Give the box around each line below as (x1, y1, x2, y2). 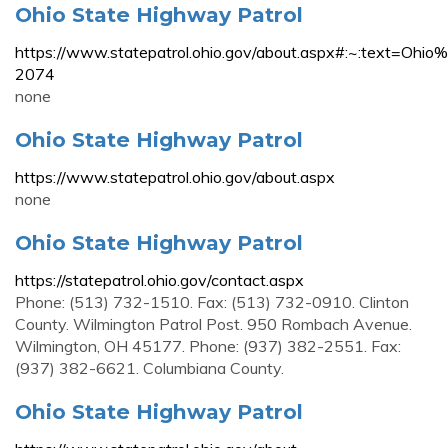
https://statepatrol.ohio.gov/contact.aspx (15, 270, 304, 290)
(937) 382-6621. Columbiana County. (15, 358, 284, 378)
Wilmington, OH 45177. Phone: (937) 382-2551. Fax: (15, 336, 401, 356)
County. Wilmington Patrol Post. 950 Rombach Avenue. (15, 314, 412, 334)
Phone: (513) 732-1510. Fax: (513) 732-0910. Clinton (15, 292, 409, 312)
